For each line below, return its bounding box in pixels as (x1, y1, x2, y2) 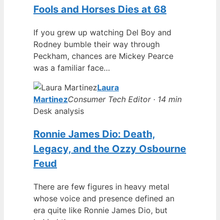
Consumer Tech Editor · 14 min (68, 94, 182, 104)
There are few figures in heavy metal (33, 181, 169, 192)
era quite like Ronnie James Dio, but (33, 205, 167, 215)
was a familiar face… (33, 62, 110, 73)
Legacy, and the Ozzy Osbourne (33, 142, 186, 155)
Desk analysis (33, 106, 84, 116)
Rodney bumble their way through (33, 39, 160, 49)
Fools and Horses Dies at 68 (33, 3, 166, 15)
